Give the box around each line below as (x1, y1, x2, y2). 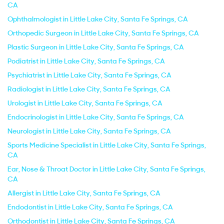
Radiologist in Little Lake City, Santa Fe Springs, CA (7, 84, 170, 93)
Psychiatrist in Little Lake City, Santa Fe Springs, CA (7, 70, 171, 79)
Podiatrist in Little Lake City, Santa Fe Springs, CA (7, 56, 165, 65)
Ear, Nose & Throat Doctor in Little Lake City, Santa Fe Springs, (7, 164, 205, 173)
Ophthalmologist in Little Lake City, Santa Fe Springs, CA (7, 14, 188, 23)
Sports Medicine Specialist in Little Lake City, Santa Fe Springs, (7, 140, 206, 149)
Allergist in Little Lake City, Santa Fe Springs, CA (7, 188, 160, 197)
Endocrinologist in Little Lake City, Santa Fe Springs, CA (7, 112, 184, 121)
